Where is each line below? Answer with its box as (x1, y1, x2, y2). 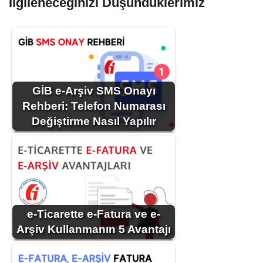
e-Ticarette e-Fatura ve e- (27, 207, 160, 220)
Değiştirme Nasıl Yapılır (31, 114, 156, 127)
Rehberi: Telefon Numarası (22, 99, 166, 112)
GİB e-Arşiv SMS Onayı (32, 84, 156, 97)
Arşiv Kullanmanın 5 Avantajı (16, 222, 171, 235)
